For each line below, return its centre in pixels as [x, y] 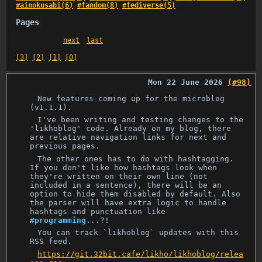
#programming [58, 220]
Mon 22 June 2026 [186, 82]
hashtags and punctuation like [98, 211]
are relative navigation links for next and [128, 137]
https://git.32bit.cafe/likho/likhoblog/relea [141, 254]
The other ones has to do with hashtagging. [136, 158]
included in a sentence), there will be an [126, 185]
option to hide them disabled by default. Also [135, 194]
